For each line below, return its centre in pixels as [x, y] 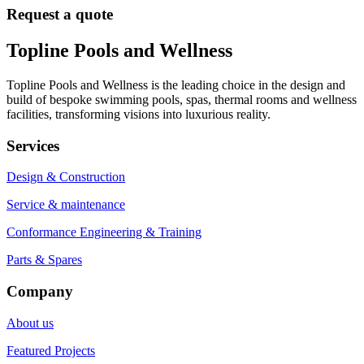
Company [40, 292]
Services [33, 145]
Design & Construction [66, 177]
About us [30, 323]
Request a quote [60, 15]
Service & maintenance [66, 205]
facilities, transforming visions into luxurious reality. [139, 114]
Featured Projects [51, 350]
